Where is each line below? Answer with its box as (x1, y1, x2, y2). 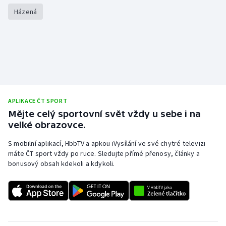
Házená (14, 7, 37, 17)
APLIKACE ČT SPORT (8, 97, 68, 105)
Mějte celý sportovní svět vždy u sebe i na (8, 108, 201, 120)
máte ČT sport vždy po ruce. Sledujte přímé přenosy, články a (8, 149, 200, 158)
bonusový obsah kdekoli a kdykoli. (8, 159, 115, 168)
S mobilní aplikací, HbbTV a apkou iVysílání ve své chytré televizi (8, 139, 206, 148)
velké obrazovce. (8, 120, 86, 131)
